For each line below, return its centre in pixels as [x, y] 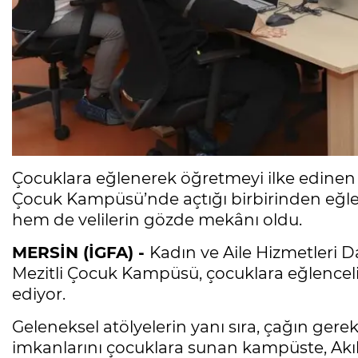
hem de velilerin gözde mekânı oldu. [157, 220]
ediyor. [39, 294]
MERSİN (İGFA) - [81, 253]
